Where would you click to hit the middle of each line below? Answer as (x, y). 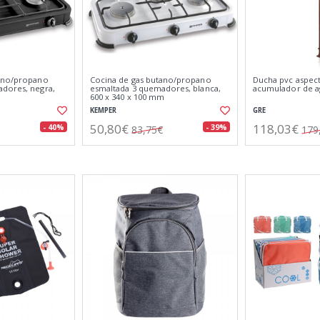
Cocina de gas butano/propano (151, 80)
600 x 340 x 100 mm (127, 97)
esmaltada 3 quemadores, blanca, (155, 88)
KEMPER (103, 110)
